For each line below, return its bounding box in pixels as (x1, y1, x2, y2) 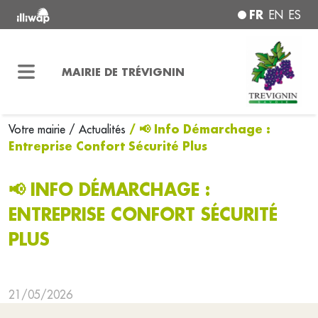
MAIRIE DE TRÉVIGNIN (61, 64, 185, 79)
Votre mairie (9, 122, 69, 136)
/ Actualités (69, 122, 126, 136)
